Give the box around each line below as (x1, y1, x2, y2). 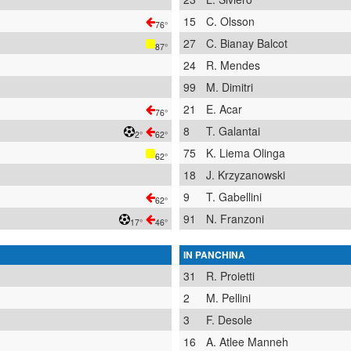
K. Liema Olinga (206, 145, 285, 161)
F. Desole (206, 312, 252, 327)
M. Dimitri (206, 79, 253, 95)
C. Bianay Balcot (206, 35, 288, 51)
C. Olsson (206, 13, 255, 29)
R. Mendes (206, 57, 260, 73)
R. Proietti (206, 268, 255, 284)
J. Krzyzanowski (206, 167, 285, 183)
